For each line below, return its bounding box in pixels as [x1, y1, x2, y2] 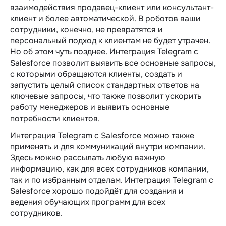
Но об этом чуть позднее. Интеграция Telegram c [10, 46, 198, 57]
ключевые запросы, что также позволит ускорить [10, 90, 201, 101]
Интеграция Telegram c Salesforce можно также [10, 130, 194, 141]
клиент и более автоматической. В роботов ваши [10, 13, 201, 24]
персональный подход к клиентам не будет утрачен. [10, 35, 210, 46]
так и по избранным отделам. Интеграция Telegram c [10, 174, 213, 185]
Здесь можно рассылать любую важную [10, 152, 165, 163]
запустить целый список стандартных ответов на [10, 79, 199, 90]
